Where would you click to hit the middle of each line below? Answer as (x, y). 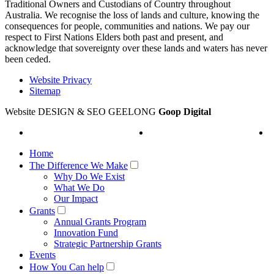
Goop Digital (185, 111)
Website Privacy (61, 80)
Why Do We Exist (89, 176)
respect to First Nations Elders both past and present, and (114, 37)
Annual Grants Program (100, 221)
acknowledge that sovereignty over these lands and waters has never (136, 48)
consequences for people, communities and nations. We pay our (127, 26)
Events (43, 254)
